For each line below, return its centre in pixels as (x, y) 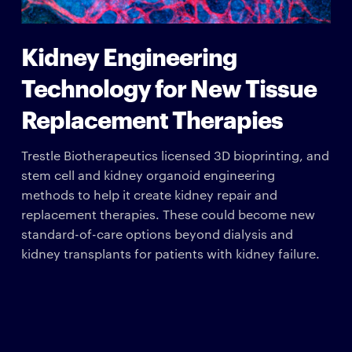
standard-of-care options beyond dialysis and (157, 233)
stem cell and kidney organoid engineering (148, 174)
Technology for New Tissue (169, 86)
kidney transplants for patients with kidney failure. (170, 253)
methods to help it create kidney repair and (149, 194)
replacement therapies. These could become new (168, 214)
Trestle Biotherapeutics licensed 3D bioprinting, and (175, 155)
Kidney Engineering (128, 55)
